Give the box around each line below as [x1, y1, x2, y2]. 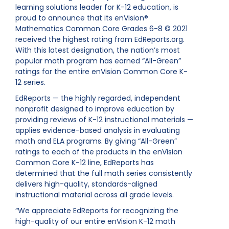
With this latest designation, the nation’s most [15, 45, 180, 55]
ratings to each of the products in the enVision [15, 147, 182, 157]
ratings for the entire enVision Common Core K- [15, 66, 188, 77]
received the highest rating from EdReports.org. [15, 34, 185, 44]
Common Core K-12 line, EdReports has [15, 157, 154, 168]
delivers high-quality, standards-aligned [15, 179, 157, 189]
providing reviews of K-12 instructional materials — [15, 114, 193, 125]
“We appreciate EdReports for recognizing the [15, 205, 178, 216]
